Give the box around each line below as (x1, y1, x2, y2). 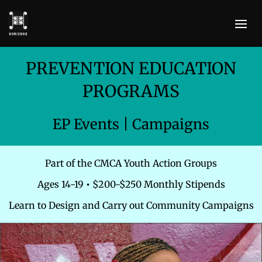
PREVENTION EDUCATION (26, 58, 236, 79)
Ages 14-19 (37, 178, 86, 190)
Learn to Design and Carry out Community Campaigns (8, 199, 254, 211)
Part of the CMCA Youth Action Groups (45, 157, 217, 169)
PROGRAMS (82, 81, 180, 102)
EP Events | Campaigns (53, 115, 209, 133)
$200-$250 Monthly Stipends (89, 178, 225, 190)
